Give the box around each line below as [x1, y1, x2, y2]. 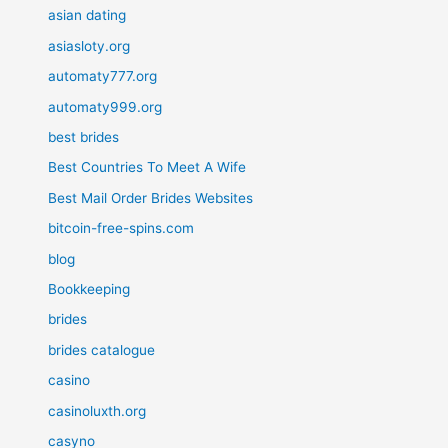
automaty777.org [48, 68, 158, 85]
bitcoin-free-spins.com [48, 220, 195, 237]
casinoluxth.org [48, 402, 147, 419]
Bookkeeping [48, 280, 131, 297]
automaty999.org [48, 98, 163, 115]
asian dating [48, 7, 127, 24]
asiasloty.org [48, 37, 131, 54]
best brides [48, 128, 120, 145]
